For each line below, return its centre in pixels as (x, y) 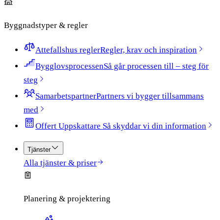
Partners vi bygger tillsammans (150, 96)
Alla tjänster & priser (60, 163)
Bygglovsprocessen (69, 66)
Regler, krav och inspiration (149, 50)
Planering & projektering (67, 199)
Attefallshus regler (68, 50)
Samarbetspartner (66, 96)
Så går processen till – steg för (156, 66)
